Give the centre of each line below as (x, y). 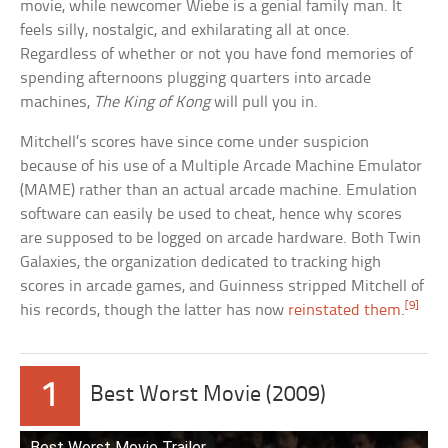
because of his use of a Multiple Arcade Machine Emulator (221, 166)
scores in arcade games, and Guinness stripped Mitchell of (222, 286)
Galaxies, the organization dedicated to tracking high (201, 262)
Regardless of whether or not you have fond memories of (217, 54)
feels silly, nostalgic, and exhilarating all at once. (185, 30)
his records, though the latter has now (154, 310)
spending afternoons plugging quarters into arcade (196, 78)
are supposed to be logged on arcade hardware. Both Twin (221, 238)
